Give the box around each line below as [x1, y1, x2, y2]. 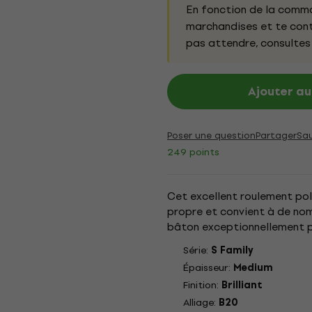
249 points [167, 143, 219, 160]
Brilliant [221, 277, 263, 293]
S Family [211, 242, 253, 258]
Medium [233, 260, 273, 276]
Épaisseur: [183, 260, 233, 276]
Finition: [183, 277, 221, 293]
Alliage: [183, 295, 219, 311]
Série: [183, 242, 211, 258]
